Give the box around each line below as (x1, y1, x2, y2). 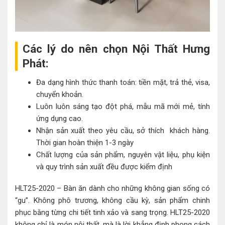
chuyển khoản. (36, 89, 83, 99)
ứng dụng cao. (36, 114, 83, 123)
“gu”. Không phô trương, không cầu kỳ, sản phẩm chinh (15, 196, 210, 205)
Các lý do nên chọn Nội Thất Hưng (23, 42, 210, 55)
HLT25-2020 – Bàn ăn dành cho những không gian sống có (15, 184, 210, 193)
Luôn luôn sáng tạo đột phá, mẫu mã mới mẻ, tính (36, 101, 210, 111)
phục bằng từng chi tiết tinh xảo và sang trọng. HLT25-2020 (15, 208, 210, 217)
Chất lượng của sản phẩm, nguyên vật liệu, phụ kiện (36, 150, 210, 159)
